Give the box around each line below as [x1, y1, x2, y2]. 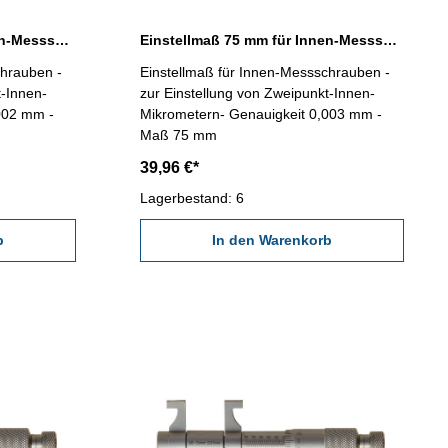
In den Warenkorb [211, 232, 332, 249]
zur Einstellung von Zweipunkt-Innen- [139, 85, 375, 102]
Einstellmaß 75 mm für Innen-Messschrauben [382, 32, 397, 49]
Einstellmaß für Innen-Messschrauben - [139, 64, 390, 81]
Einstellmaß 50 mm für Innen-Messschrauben [54, 32, 69, 49]
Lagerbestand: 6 [139, 190, 244, 207]
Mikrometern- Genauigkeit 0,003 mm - [139, 106, 382, 123]
